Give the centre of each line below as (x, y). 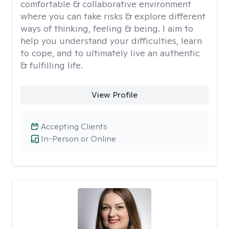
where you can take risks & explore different (113, 16)
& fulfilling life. (52, 65)
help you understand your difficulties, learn (111, 41)
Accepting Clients (74, 127)
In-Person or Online (78, 139)
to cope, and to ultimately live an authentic (110, 53)
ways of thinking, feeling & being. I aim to (107, 28)
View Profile (114, 95)
